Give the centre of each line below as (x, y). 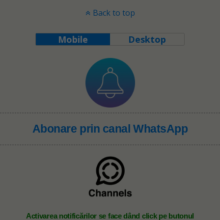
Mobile (73, 39)
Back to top (114, 13)
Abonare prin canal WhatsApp (110, 129)
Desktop (147, 39)
